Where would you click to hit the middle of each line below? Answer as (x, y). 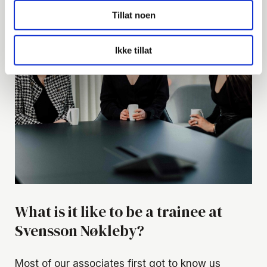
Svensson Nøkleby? (80, 230)
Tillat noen (133, 15)
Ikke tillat (133, 50)
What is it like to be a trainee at (119, 211)
